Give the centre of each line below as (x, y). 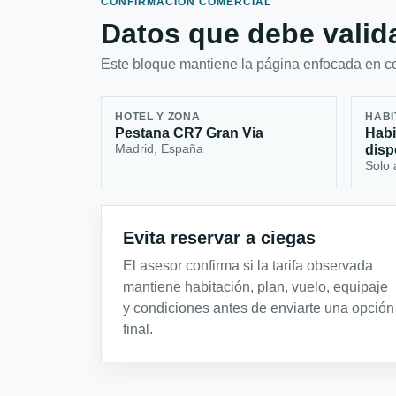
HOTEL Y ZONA (158, 117)
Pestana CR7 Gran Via (190, 133)
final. (138, 329)
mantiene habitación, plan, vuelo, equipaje (255, 286)
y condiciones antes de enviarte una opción (259, 308)
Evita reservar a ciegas (219, 237)
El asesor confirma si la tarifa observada (248, 265)
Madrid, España (160, 149)
